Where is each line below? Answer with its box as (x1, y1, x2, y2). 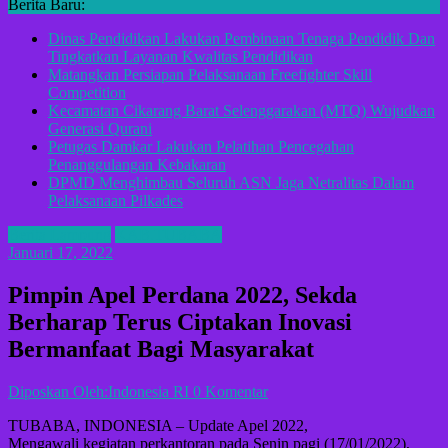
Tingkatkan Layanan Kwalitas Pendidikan (48, 48, 313, 66)
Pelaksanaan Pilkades (48, 192, 183, 210)
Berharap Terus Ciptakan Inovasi (8, 309, 352, 336)
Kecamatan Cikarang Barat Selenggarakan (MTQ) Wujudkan (48, 102, 435, 120)
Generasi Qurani (48, 120, 152, 138)
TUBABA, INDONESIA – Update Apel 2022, (8, 417, 308, 435)
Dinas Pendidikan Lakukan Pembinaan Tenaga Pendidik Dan (48, 30, 435, 48)
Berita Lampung (8, 226, 111, 244)
